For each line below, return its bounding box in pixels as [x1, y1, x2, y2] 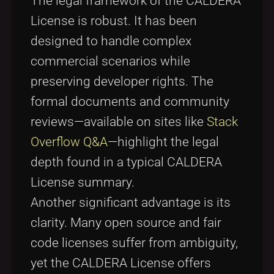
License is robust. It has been [31, 13, 197, 29]
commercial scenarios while [31, 54, 190, 69]
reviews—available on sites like [31, 114, 207, 130]
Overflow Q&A [31, 135, 108, 150]
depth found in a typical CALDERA [31, 155, 222, 170]
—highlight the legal [108, 135, 219, 150]
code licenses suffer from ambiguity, [31, 235, 238, 251]
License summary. [31, 175, 135, 190]
